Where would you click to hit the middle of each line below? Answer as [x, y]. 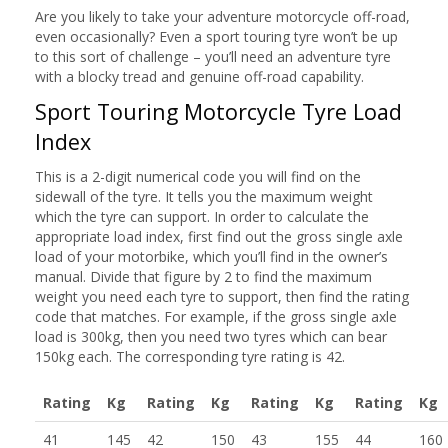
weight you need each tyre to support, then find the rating [222, 296]
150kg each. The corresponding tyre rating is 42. [190, 356]
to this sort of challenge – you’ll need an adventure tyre [213, 56]
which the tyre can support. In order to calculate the [202, 216]
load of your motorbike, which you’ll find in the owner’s [211, 256]
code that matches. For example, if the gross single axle [216, 316]
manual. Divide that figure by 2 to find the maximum [203, 276]
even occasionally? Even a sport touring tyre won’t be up [216, 36]
